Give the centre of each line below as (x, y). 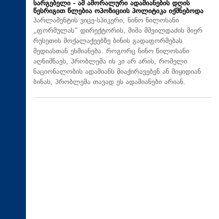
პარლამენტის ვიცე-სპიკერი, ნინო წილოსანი (106, 21)
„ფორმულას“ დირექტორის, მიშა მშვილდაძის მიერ (118, 31)
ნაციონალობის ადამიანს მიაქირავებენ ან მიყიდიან (117, 72)
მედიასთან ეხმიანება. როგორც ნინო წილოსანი (111, 51)
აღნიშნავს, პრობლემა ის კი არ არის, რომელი (110, 62)
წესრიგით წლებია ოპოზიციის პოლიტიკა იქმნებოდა (118, 11)
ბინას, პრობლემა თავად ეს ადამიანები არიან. (109, 82)
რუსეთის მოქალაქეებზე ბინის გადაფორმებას (108, 41)
